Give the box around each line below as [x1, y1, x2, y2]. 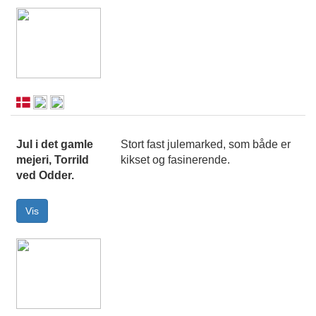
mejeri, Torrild [16, 154, 89, 166]
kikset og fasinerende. [121, 154, 230, 166]
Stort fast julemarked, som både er [121, 138, 291, 151]
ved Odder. [16, 169, 74, 182]
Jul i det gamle [16, 138, 93, 151]
